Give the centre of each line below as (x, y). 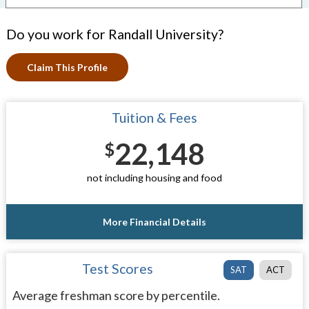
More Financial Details (154, 221)
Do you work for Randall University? (114, 34)
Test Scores (118, 268)
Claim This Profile (67, 67)
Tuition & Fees (154, 118)
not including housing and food (154, 178)
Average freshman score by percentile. (116, 295)
